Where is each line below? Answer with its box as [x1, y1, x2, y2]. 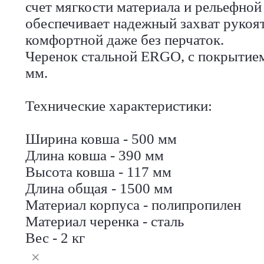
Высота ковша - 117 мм [25, 163, 171, 180]
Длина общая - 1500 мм [25, 180, 173, 196]
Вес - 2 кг [25, 229, 85, 246]
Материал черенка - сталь [25, 213, 184, 229]
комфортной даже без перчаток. [25, 31, 224, 48]
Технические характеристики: [25, 97, 212, 114]
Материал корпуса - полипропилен [25, 196, 241, 213]
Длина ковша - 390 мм [25, 147, 164, 163]
